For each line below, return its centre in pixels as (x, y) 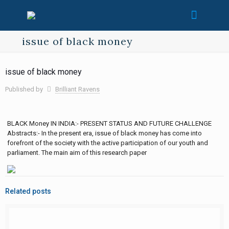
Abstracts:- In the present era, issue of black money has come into (105, 133)
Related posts (28, 191)
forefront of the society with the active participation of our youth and (108, 143)
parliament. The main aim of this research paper (77, 153)
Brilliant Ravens (78, 89)
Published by (24, 89)
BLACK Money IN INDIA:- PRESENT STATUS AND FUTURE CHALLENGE (110, 123)
